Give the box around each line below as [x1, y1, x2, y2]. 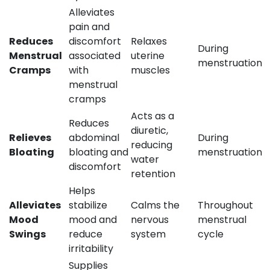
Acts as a [131, 108, 174, 123]
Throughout [198, 198, 253, 212]
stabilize [69, 198, 107, 212]
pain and [69, 19, 110, 34]
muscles [131, 63, 170, 77]
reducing [131, 137, 172, 152]
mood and [69, 212, 117, 227]
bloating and [69, 145, 128, 159]
